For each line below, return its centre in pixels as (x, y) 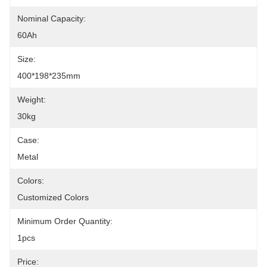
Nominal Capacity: (52, 18)
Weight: (32, 100)
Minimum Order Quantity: (65, 221)
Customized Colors (53, 197)
